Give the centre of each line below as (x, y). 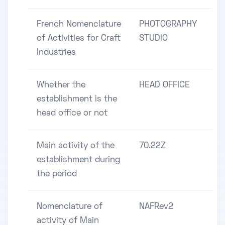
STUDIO (153, 39)
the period (57, 175)
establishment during (78, 160)
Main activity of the (76, 146)
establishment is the (77, 100)
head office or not (72, 114)
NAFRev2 (156, 207)
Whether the (61, 86)
